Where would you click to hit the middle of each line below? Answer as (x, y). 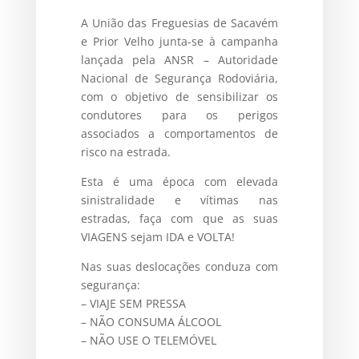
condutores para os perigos (179, 115)
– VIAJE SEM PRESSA (133, 303)
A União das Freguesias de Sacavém (179, 22)
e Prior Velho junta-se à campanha (179, 41)
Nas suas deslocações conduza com (179, 266)
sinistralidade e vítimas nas (179, 200)
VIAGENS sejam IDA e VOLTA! (157, 236)
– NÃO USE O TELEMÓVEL (148, 340)
